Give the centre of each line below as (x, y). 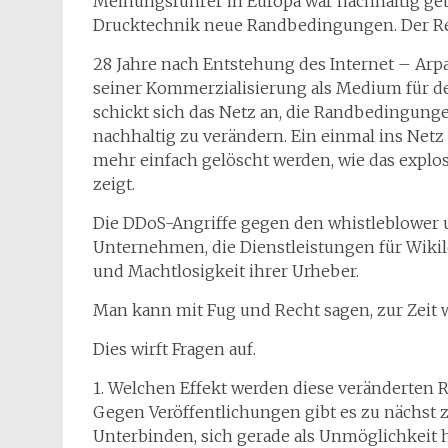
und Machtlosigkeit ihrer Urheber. (226, 271)
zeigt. (114, 184)
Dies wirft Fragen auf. (174, 349)
